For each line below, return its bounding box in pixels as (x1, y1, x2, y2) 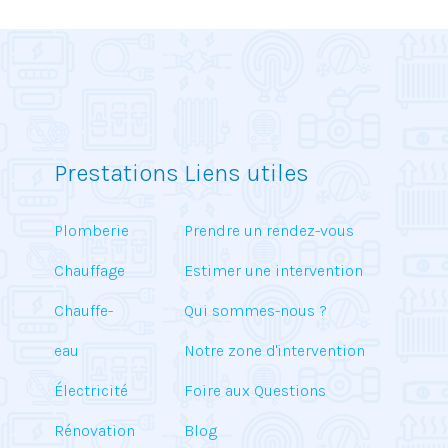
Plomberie (54, 221, 129, 240)
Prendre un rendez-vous (184, 221, 354, 240)
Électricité (54, 381, 128, 400)
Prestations (54, 159, 179, 187)
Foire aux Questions (184, 381, 326, 400)
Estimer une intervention (184, 261, 363, 280)
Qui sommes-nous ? (184, 301, 327, 320)
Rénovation (54, 421, 135, 440)
